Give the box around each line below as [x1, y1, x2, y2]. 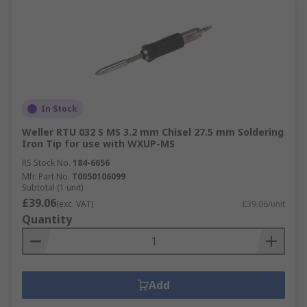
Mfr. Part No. [22, 171, 70, 182]
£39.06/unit [242, 198, 285, 210]
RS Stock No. [22, 157, 71, 169]
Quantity [22, 212, 72, 227]
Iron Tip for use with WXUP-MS [22, 137, 175, 150]
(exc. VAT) [56, 198, 93, 210]
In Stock [41, 103, 77, 114]
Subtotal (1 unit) [22, 182, 83, 193]
